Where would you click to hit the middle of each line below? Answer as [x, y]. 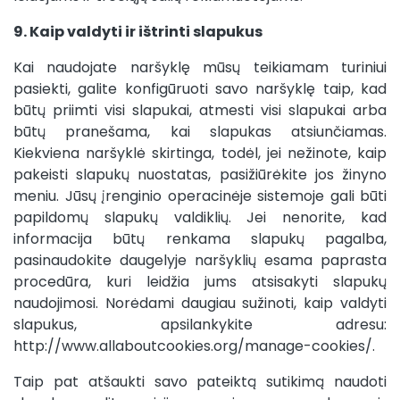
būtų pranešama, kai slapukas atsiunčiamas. [200, 132]
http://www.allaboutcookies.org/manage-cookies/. [194, 346]
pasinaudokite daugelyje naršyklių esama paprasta [200, 260]
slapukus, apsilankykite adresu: [200, 325]
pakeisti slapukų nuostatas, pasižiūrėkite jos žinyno [200, 175]
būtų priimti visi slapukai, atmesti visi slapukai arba [200, 110]
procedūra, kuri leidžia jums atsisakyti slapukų [200, 282]
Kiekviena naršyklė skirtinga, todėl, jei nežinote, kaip [200, 153]
